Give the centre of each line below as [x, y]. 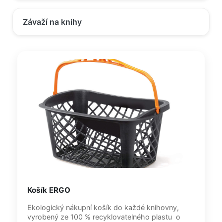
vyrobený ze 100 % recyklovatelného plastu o [102, 217]
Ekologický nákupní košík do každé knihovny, [103, 207]
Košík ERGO [49, 190]
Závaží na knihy [52, 22]
